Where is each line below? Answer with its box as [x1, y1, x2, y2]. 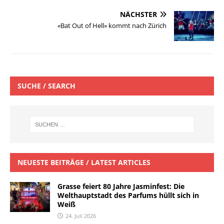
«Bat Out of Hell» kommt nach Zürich [57, 21, 166, 30]
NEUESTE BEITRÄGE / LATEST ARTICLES [17, 157, 150, 167]
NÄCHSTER [120, 9, 157, 19]
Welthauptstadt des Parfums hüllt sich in [57, 190, 199, 200]
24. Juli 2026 [65, 212, 96, 220]
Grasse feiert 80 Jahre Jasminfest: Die [57, 181, 184, 191]
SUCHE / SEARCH [17, 81, 75, 91]
